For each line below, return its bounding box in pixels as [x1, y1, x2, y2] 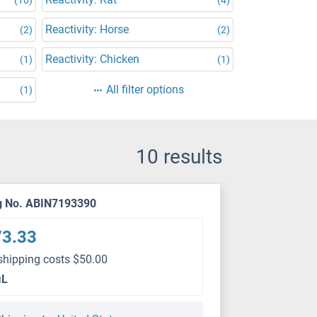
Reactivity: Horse [45, 23, 129, 36]
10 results [136, 145, 222, 168]
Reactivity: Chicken [45, 52, 139, 66]
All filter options [105, 83, 184, 96]
